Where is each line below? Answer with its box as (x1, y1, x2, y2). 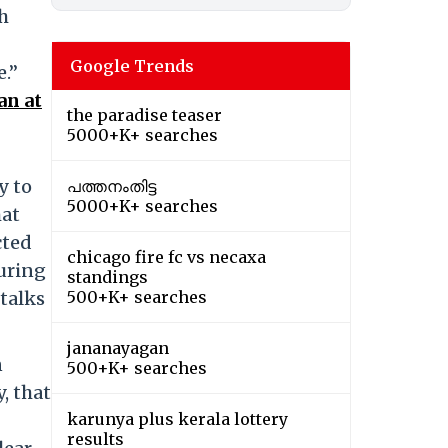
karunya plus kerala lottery (67, 409, 288, 430)
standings (67, 267, 148, 288)
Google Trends (70, 56, 194, 77)
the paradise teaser (67, 105, 222, 126)
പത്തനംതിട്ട (67, 176, 156, 197)
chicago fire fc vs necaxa (67, 247, 266, 268)
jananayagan (67, 338, 169, 359)
